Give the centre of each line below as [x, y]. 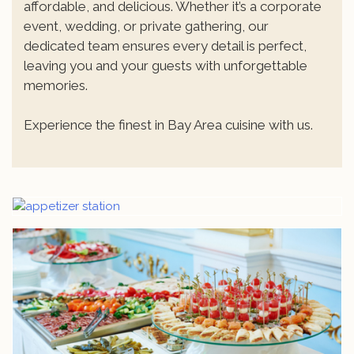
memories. [56, 85]
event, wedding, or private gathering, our [146, 26]
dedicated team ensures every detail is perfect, [165, 45]
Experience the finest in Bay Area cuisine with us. [168, 125]
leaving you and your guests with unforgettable [166, 65]
